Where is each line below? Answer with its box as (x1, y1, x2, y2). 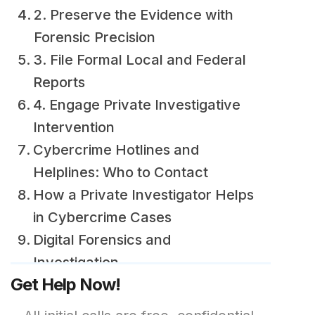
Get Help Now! (11, 274, 121, 295)
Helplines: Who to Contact (33, 164, 208, 181)
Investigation (33, 254, 119, 271)
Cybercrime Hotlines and (33, 141, 199, 158)
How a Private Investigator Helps (33, 186, 254, 203)
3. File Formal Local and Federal (33, 51, 246, 68)
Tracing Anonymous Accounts (39, 276, 240, 293)
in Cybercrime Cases (33, 209, 172, 226)
